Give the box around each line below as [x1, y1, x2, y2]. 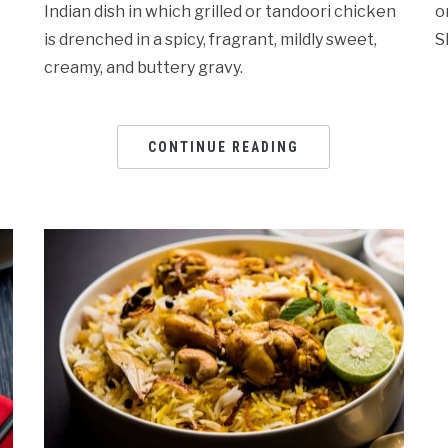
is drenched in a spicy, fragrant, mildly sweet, [44, 29, 378, 49]
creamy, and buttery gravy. [44, 57, 244, 77]
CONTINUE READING [148, 138, 300, 155]
